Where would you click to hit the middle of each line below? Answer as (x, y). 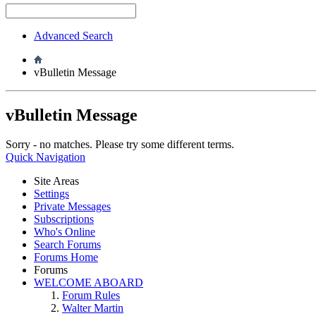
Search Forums (67, 245)
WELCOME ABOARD (89, 283)
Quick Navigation (45, 157)
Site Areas (56, 181)
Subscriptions (64, 219)
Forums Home (66, 257)
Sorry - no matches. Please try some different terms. (120, 145)
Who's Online (65, 232)
